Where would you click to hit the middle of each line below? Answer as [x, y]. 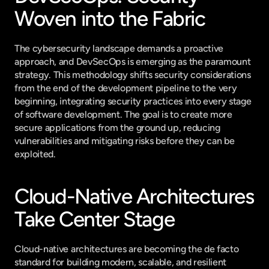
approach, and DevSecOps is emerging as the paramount [133, 62]
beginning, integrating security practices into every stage [133, 101]
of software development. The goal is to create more [123, 114]
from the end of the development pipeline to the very [126, 88]
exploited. [35, 154]
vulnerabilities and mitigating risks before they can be [125, 141]
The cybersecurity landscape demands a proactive [119, 48]
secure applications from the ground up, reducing [117, 128]
